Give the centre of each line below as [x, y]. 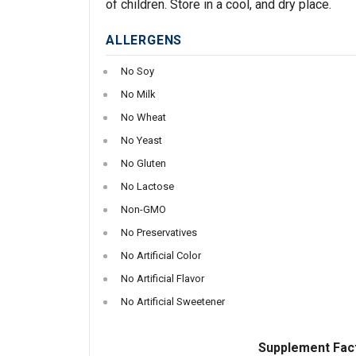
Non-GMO [143, 209]
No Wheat [143, 117]
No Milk [138, 94]
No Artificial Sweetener [173, 301]
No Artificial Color [161, 255]
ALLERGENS [144, 40]
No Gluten [143, 163]
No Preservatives [159, 232]
